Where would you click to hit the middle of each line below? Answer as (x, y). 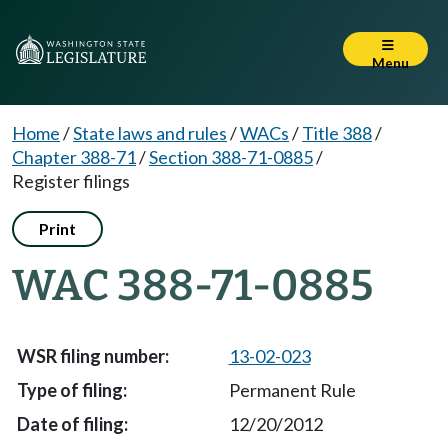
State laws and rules (150, 133)
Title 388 (337, 133)
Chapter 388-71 (74, 157)
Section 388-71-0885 (231, 157)
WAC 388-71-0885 (192, 285)
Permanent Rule (292, 390)
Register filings (71, 181)
